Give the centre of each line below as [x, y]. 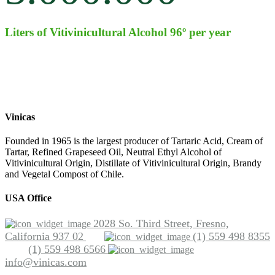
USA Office [28, 198]
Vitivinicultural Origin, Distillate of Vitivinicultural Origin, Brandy [133, 163]
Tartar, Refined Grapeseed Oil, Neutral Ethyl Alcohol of [113, 152]
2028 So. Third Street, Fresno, [161, 223]
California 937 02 [44, 236]
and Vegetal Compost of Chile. [64, 174]
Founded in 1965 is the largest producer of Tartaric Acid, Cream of [134, 141]
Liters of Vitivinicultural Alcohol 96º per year [118, 32]
